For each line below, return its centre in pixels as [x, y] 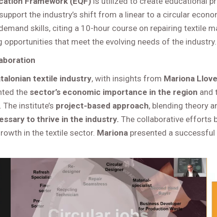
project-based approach [102, 105]
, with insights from [128, 78]
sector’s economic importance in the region [114, 92]
